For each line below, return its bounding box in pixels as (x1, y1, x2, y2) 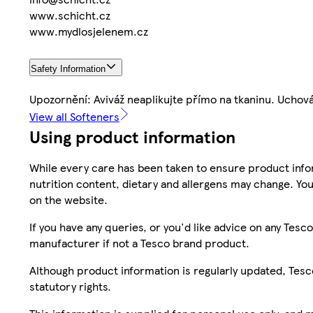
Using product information (29, 124, 235, 149)
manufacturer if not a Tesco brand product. (29, 235, 249, 252)
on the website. (29, 191, 108, 208)
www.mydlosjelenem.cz (29, 23, 148, 40)
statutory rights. (29, 278, 111, 295)
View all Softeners (29, 108, 119, 125)
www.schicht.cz (29, 7, 110, 24)
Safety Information (31, 64, 105, 75)
